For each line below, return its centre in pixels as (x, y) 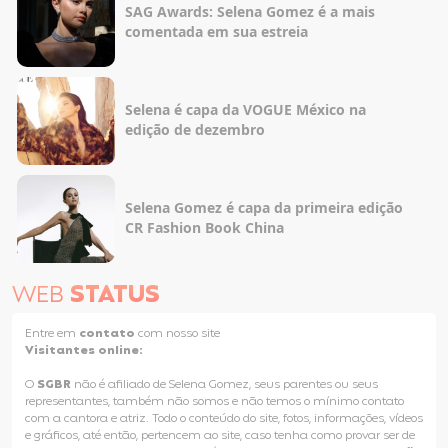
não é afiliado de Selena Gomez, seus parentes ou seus (224, 385)
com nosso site (179, 334)
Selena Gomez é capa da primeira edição (264, 207)
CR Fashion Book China (204, 227)
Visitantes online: (84, 351)
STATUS (115, 296)
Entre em (52, 334)
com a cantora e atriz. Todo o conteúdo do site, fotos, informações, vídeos (224, 419)
